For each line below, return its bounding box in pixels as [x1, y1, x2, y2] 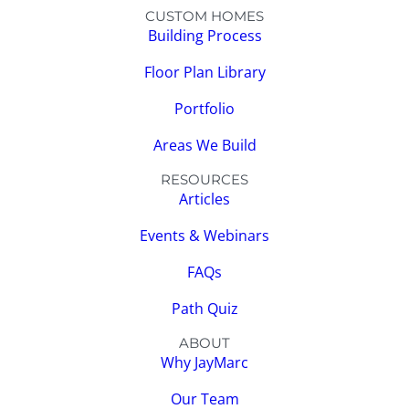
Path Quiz [171, 298, 238, 319]
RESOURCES [161, 170, 248, 188]
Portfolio [174, 98, 235, 119]
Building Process [147, 25, 262, 46]
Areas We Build [152, 134, 257, 155]
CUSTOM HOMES [145, 6, 264, 25]
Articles [179, 188, 230, 209]
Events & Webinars [140, 225, 269, 246]
